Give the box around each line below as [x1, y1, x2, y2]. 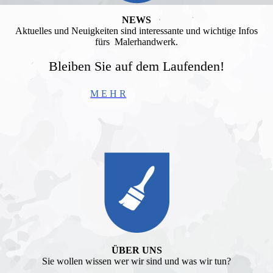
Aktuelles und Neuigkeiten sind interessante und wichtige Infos [15, 26, 258, 36]
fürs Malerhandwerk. [95, 37, 178, 47]
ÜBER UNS [111, 245, 162, 255]
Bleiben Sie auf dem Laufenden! [49, 58, 224, 74]
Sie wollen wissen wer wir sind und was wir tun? [42, 256, 231, 266]
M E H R [90, 88, 127, 99]
